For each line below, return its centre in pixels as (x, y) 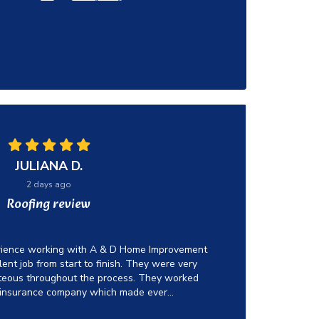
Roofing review (49, 205)
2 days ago (49, 185)
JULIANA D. (49, 166)
